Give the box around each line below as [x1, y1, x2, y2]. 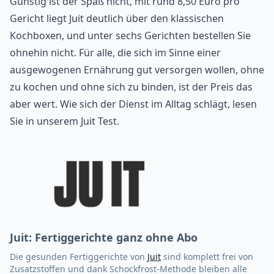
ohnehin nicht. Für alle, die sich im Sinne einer [10, 45, 221, 59]
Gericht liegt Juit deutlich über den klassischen [10, 11, 224, 25]
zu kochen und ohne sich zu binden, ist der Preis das [10, 80, 253, 94]
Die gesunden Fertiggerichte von [10, 250, 147, 262]
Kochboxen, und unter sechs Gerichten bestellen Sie [10, 28, 251, 42]
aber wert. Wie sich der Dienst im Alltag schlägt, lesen [10, 97, 257, 111]
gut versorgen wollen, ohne [134, 62, 264, 76]
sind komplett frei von [161, 250, 253, 262]
